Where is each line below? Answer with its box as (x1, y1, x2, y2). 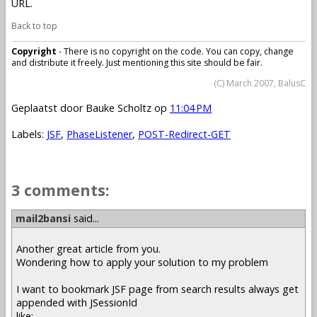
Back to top (11, 19, 57, 32)
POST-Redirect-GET (138, 127, 231, 141)
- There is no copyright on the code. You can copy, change (57, 45, 294, 58)
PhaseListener (67, 127, 132, 141)
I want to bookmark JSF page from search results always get (16, 282, 299, 296)
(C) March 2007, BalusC (214, 76, 306, 89)
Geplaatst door (11, 100, 86, 115)
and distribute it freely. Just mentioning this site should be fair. (11, 57, 263, 69)
